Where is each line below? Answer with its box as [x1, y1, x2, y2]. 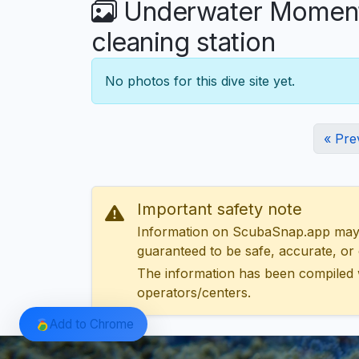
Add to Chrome [49, 316, 134, 332]
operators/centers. [137, 284, 251, 301]
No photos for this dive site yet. [105, 73, 295, 90]
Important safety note [137, 200, 302, 220]
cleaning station [91, 26, 275, 58]
